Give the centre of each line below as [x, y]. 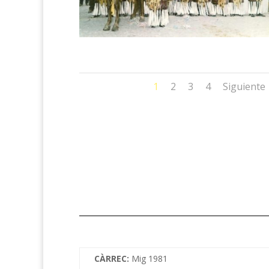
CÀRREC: [113, 258]
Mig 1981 [150, 258]
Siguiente [244, 87]
